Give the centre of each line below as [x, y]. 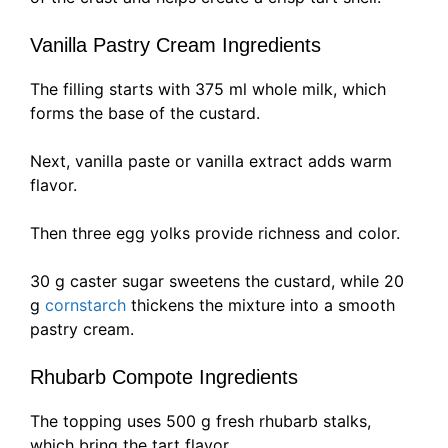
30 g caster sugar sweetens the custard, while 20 [217, 281]
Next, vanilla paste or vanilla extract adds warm [211, 161]
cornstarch [85, 305]
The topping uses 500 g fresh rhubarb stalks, [200, 421]
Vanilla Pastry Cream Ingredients [175, 45]
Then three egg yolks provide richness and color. [215, 233]
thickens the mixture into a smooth [260, 305]
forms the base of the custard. [145, 113]
